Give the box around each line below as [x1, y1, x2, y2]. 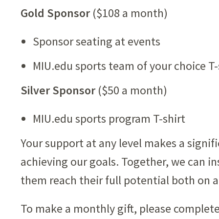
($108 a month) [90, 5, 168, 21]
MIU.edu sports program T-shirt [33, 111, 185, 126]
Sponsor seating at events [33, 34, 160, 49]
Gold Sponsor [21, 5, 90, 21]
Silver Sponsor [21, 83, 95, 98]
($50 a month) [95, 83, 167, 98]
